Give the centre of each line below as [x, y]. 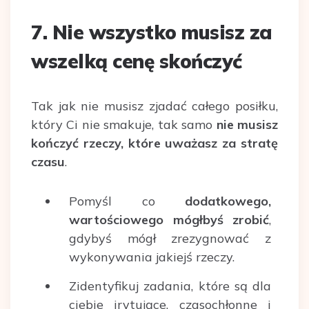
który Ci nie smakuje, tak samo [124, 125]
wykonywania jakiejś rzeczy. [152, 257]
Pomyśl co [127, 201]
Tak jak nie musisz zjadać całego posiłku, [154, 106]
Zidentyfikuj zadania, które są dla [170, 286]
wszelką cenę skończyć [137, 61]
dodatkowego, [228, 201]
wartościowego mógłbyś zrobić [169, 220]
